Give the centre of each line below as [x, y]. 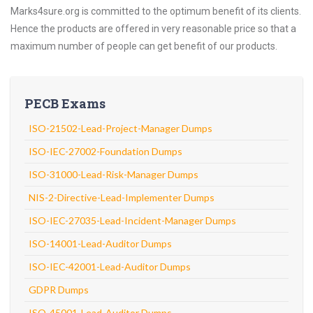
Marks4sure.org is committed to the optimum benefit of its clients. [156, 11]
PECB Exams [65, 103]
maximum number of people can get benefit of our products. [144, 46]
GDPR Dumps [59, 290]
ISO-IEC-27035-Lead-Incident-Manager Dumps [132, 220]
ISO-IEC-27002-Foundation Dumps [105, 151]
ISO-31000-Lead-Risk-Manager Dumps [114, 174]
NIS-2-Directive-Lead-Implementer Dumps [122, 197]
